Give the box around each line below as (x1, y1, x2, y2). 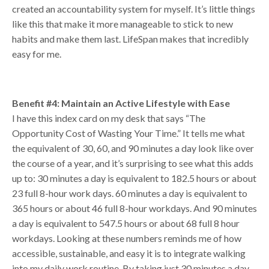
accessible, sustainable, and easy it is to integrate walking (12, 247, 246, 259)
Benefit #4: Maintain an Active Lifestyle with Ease (12, 97, 235, 109)
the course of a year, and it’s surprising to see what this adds (12, 157, 253, 169)
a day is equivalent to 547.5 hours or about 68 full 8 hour (12, 217, 240, 229)
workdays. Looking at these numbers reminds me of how (12, 232, 241, 244)
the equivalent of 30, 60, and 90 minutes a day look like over (12, 142, 254, 154)
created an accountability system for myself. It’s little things (12, 2, 255, 14)
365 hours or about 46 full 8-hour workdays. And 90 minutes (12, 202, 257, 214)
